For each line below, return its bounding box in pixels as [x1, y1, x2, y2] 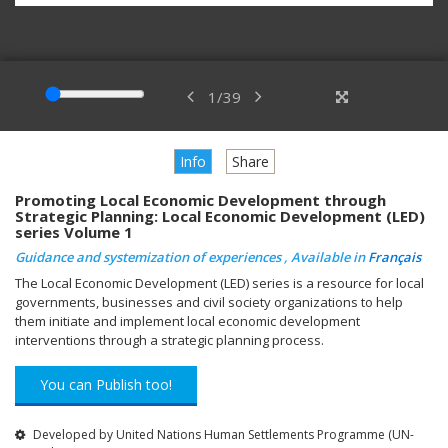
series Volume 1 [15, 221, 133, 242]
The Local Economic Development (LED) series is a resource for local [15, 273, 424, 292]
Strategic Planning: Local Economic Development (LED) [15, 205, 425, 226]
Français [368, 247, 421, 266]
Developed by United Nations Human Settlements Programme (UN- [30, 425, 414, 443]
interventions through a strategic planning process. [15, 330, 324, 349]
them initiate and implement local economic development [15, 311, 360, 330]
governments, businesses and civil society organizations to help [15, 292, 403, 311]
